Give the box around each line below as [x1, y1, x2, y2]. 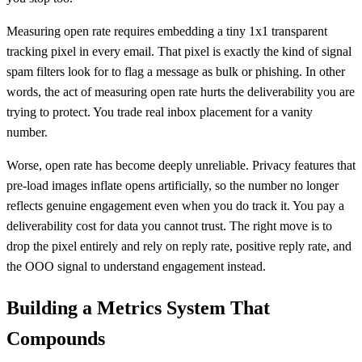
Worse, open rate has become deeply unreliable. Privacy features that [6, 158, 356, 173]
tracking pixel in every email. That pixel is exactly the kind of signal [6, 44, 351, 59]
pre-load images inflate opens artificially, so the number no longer [6, 179, 339, 193]
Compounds [6, 328, 105, 350]
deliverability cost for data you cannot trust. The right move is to [6, 219, 332, 234]
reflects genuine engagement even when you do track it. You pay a [6, 199, 344, 213]
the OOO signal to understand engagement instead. [6, 259, 266, 274]
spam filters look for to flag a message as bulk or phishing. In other [6, 65, 345, 79]
